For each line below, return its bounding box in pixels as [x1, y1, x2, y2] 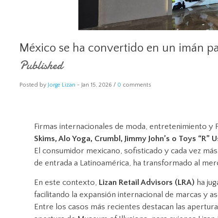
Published [19, 57, 63, 73]
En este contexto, [34, 178, 99, 187]
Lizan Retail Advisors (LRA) [99, 178, 195, 187]
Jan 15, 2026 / [81, 82, 117, 88]
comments [121, 82, 151, 88]
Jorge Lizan [48, 82, 75, 88]
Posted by [19, 82, 48, 88]
